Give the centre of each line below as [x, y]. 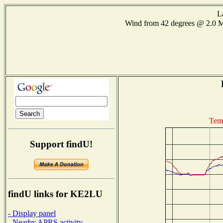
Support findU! [61, 144]
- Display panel [32, 213]
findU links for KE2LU [55, 194]
